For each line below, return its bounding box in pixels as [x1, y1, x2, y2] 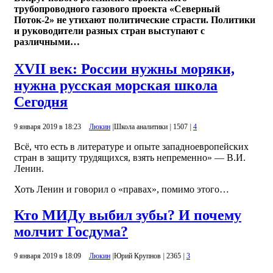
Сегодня [14, 93, 68, 110]
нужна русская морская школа [14, 77, 218, 93]
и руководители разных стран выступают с [14, 26, 205, 37]
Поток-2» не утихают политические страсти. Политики [14, 15, 255, 26]
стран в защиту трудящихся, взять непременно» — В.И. [14, 152, 246, 163]
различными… [14, 37, 80, 48]
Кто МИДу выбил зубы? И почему [14, 207, 241, 223]
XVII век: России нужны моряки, [14, 60, 235, 77]
